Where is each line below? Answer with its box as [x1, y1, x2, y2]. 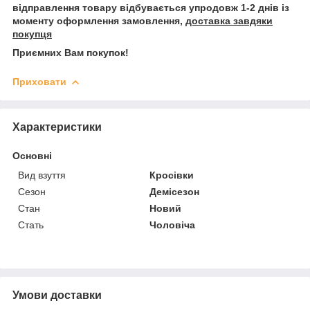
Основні [12, 149, 52, 161]
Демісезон [149, 185, 200, 197]
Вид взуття [18, 169, 66, 181]
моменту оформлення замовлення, [12, 15, 185, 26]
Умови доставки [12, 289, 102, 301]
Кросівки [149, 169, 194, 181]
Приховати [12, 75, 66, 87]
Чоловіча [149, 219, 196, 230]
